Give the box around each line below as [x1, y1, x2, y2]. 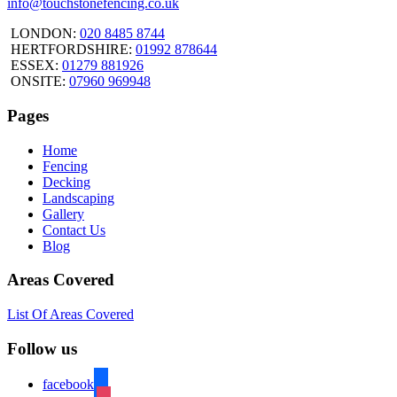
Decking [43, 174, 90, 190]
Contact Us [43, 222, 105, 237]
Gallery [43, 206, 84, 222]
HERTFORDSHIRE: [7, 42, 136, 58]
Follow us [7, 339, 77, 358]
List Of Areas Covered [7, 306, 134, 322]
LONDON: [7, 26, 80, 42]
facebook [43, 377, 94, 393]
